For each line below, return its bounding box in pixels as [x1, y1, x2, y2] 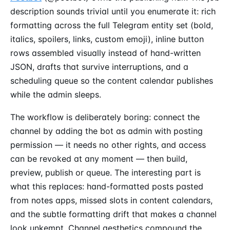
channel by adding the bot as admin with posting [10, 126, 203, 137]
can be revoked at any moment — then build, [10, 154, 187, 164]
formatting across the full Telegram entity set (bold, [10, 20, 213, 30]
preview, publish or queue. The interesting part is [10, 167, 201, 178]
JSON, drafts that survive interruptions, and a [10, 61, 188, 72]
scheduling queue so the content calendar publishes [10, 75, 213, 86]
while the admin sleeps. [10, 89, 101, 100]
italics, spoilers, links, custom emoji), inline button [10, 33, 204, 44]
